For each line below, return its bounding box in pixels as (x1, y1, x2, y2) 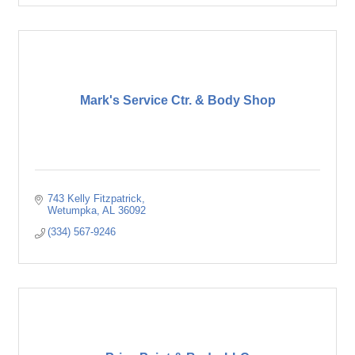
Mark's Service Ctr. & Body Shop (79, 94, 276, 107)
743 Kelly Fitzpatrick (48, 193, 143, 204)
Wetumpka (48, 204, 97, 216)
